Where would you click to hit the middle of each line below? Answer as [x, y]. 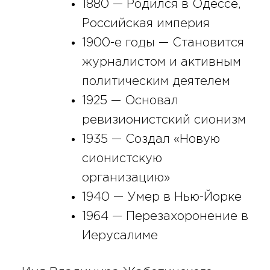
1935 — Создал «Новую [151, 139]
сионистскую [122, 158]
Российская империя [146, 23]
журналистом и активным [161, 62]
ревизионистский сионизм [164, 120]
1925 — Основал [130, 100]
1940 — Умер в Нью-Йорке [162, 197]
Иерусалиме [120, 235]
